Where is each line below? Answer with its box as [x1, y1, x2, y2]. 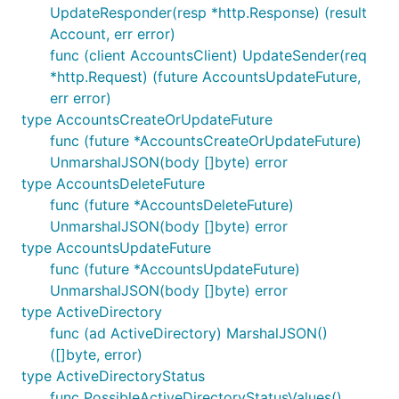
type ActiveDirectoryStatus [21, 367, 205, 385]
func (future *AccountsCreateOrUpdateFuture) [50, 132, 362, 150]
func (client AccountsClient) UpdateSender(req [50, 46, 367, 64]
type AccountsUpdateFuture [21, 239, 211, 256]
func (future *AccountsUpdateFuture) [50, 260, 300, 278]
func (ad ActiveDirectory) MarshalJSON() [50, 324, 328, 342]
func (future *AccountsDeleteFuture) [50, 196, 294, 214]
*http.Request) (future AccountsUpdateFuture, [50, 68, 361, 85]
